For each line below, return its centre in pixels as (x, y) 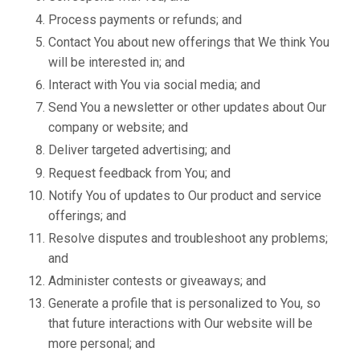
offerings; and (87, 215)
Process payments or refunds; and (145, 19)
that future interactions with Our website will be (180, 324)
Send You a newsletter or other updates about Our (187, 108)
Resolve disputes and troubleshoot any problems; (188, 238)
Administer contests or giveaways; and (157, 281)
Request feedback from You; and (139, 173)
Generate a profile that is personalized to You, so (184, 304)
